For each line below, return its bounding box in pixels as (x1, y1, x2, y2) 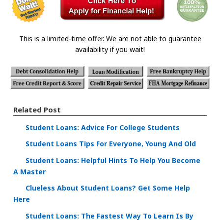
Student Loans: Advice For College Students (26, 123, 180, 133)
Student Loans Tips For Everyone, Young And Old (26, 139, 196, 149)
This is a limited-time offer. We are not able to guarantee (19, 33, 201, 43)
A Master (13, 167, 46, 177)
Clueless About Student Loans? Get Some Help (26, 183, 190, 193)
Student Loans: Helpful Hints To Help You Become (26, 155, 200, 165)
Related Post (13, 105, 61, 115)
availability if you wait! (75, 44, 145, 54)
